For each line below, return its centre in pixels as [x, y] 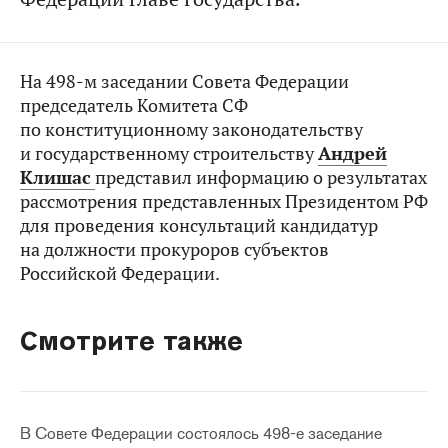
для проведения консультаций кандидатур [199, 225]
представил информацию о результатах [261, 177]
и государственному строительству [169, 153]
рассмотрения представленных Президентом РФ [224, 201]
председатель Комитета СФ [134, 105]
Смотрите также [131, 340]
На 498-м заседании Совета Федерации [184, 81]
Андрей [352, 153]
